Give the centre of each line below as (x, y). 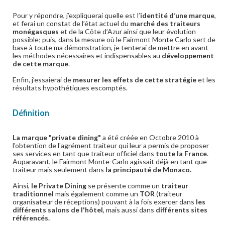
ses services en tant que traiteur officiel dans (83, 153)
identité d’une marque (177, 15)
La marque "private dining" (58, 137)
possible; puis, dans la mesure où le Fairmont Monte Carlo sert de (114, 39)
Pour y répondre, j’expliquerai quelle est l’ (76, 15)
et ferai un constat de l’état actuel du (71, 23)
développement (188, 55)
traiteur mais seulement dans (58, 170)
